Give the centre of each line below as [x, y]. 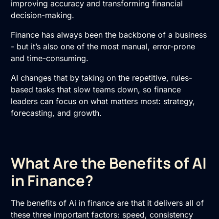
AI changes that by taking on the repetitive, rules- [102, 77]
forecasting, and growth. [56, 113]
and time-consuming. [50, 58]
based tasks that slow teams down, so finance [96, 89]
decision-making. [43, 15]
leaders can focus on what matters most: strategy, [103, 101]
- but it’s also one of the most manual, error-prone [103, 46]
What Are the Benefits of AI [109, 163]
